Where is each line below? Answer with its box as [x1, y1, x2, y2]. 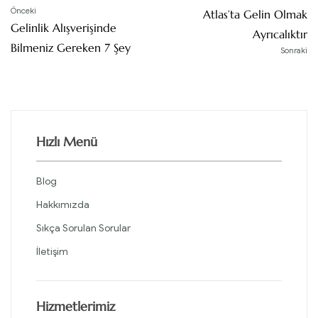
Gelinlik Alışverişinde [11, 20, 116, 35]
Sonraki [280, 45, 307, 55]
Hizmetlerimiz [36, 298, 115, 315]
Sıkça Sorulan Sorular [36, 222, 131, 235]
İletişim [36, 246, 68, 258]
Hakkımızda [36, 199, 89, 212]
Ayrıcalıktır [253, 26, 307, 41]
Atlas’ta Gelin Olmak [203, 6, 307, 21]
